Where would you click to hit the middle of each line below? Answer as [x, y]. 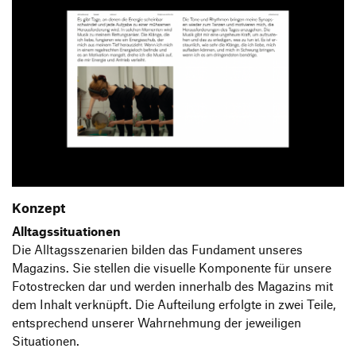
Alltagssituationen [66, 232]
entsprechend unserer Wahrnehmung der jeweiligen [157, 323]
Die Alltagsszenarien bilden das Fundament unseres [157, 250]
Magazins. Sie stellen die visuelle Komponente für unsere [172, 268]
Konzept [39, 207]
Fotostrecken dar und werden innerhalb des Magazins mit [172, 286]
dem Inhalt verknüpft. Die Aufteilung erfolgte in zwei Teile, [174, 305]
